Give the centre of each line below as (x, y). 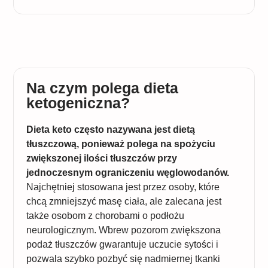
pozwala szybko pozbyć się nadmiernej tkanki (123, 258)
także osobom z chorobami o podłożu (105, 215)
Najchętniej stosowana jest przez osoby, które (123, 187)
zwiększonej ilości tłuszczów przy (101, 158)
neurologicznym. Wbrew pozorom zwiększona (123, 230)
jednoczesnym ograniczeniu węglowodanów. (127, 172)
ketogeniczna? (78, 103)
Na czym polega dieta (102, 88)
